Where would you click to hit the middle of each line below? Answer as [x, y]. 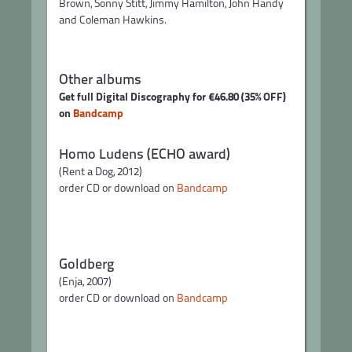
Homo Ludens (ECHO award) [145, 154]
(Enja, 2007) [85, 281]
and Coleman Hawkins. [113, 20]
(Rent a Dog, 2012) [101, 171]
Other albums [100, 79]
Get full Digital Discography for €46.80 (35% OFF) [172, 97]
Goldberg [86, 264]
